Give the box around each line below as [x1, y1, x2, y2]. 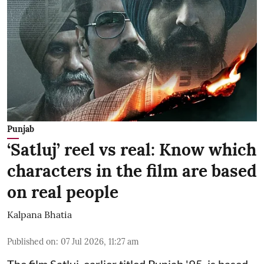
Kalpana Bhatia [7, 208, 72, 220]
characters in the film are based [7, 160, 257, 181]
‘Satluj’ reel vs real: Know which [7, 138, 256, 160]
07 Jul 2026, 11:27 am [61, 236, 139, 247]
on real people [7, 181, 118, 203]
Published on [7, 236, 56, 247]
